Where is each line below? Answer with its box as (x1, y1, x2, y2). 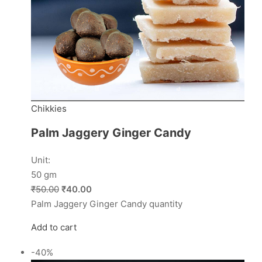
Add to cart (30, 222, 77, 233)
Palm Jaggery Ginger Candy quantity (30, 198, 182, 210)
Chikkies (30, 103, 67, 115)
